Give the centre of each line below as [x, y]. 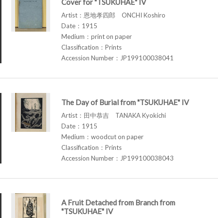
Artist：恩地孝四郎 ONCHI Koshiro [113, 15]
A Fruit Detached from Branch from [118, 202]
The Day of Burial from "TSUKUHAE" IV [125, 102]
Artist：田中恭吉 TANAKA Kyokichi [114, 115]
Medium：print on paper [97, 36]
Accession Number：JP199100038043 [118, 158]
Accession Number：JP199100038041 [118, 58]
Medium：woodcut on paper [102, 136]
